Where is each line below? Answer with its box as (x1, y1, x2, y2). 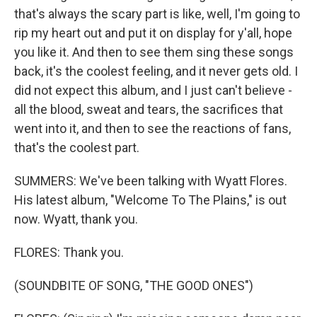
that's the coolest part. (14, 140, 139, 155)
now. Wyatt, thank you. (14, 212, 138, 226)
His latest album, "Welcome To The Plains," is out (14, 192, 287, 207)
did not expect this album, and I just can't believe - (14, 83, 292, 98)
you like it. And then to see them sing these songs (14, 45, 294, 59)
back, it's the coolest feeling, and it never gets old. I (14, 64, 298, 79)
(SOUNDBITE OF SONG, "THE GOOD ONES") (14, 278, 253, 293)
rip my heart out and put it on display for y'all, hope (14, 25, 292, 40)
